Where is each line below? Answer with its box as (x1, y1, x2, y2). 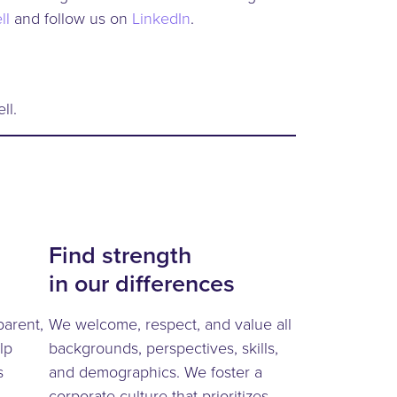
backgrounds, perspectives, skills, (49, 337, 278, 359)
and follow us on (10, 7, 132, 29)
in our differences (49, 266, 235, 301)
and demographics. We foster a (49, 361, 262, 383)
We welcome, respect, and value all (49, 313, 292, 335)
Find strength (49, 237, 191, 273)
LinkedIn (132, 7, 191, 29)
